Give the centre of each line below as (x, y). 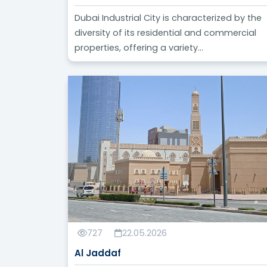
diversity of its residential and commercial (166, 33)
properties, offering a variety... (139, 48)
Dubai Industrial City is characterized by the (168, 18)
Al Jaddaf (98, 253)
